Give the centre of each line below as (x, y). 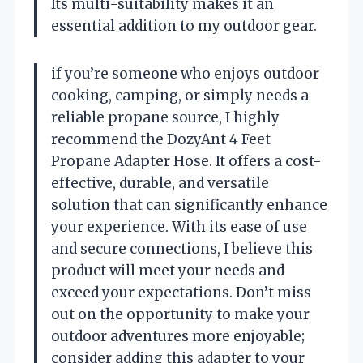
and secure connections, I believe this (182, 248)
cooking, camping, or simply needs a (180, 95)
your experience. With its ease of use (179, 226)
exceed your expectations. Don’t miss (181, 292)
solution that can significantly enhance (189, 205)
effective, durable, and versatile (160, 183)
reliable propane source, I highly (165, 117)
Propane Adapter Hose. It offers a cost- (186, 161)
